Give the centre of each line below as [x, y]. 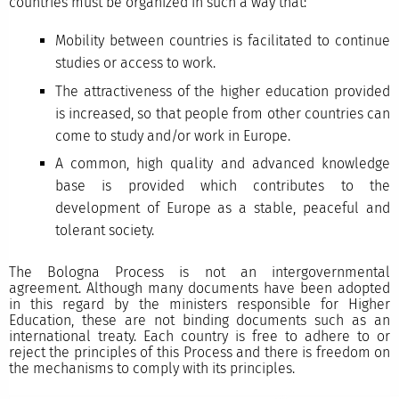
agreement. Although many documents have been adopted [199, 289]
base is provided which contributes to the [223, 186]
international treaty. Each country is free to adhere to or [199, 337]
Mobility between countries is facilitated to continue [223, 41]
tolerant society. [104, 231]
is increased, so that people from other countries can [223, 113]
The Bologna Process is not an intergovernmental [199, 273]
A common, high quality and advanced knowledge [223, 164]
